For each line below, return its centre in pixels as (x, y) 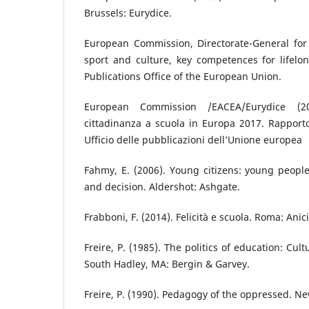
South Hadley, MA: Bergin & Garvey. (167, 264)
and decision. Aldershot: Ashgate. (162, 187)
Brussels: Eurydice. (128, 13)
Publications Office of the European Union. (183, 77)
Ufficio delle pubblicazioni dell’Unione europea (193, 140)
